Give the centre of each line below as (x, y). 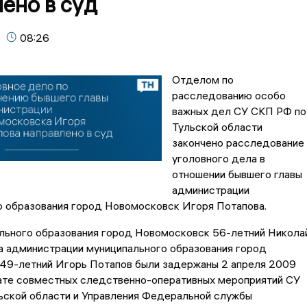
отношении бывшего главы (237, 174)
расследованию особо (229, 96)
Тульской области (217, 127)
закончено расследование (238, 143)
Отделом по (202, 80)
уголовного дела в (218, 159)
